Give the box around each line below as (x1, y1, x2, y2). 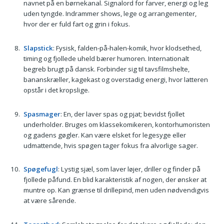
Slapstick (23, 43, 53, 53)
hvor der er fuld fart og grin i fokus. (23, 19, 130, 29)
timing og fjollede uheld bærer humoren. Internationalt (23, 54, 189, 63)
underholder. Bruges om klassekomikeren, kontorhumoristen (23, 119, 210, 129)
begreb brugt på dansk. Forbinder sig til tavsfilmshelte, (23, 64, 189, 74)
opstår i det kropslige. (23, 85, 89, 95)
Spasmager (23, 109, 60, 118)
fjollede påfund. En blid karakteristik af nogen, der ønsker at (23, 175, 206, 184)
